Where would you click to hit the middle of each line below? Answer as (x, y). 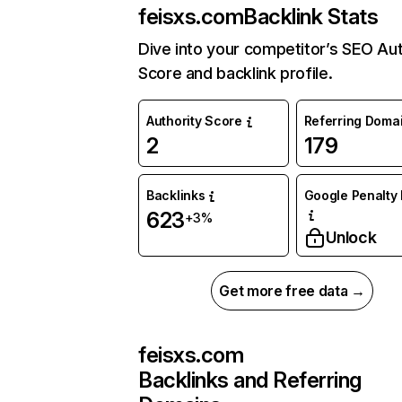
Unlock (351, 237)
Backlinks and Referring (250, 380)
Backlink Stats (311, 17)
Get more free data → (292, 291)
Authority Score (194, 121)
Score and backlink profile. (236, 73)
